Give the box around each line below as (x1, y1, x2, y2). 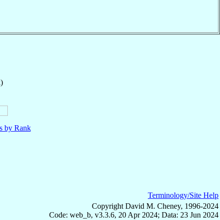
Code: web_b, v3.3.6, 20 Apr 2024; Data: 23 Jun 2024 (49, 210, 219, 219)
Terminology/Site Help (148, 191, 219, 199)
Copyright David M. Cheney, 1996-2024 (92, 201, 219, 210)
